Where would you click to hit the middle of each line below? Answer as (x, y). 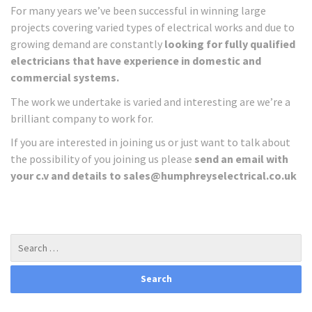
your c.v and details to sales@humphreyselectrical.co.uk (154, 175)
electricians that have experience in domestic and (136, 61)
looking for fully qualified (230, 44)
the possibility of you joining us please (102, 159)
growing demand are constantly (87, 44)
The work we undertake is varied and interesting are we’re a (150, 101)
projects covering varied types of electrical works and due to (153, 27)
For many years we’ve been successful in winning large (138, 10)
